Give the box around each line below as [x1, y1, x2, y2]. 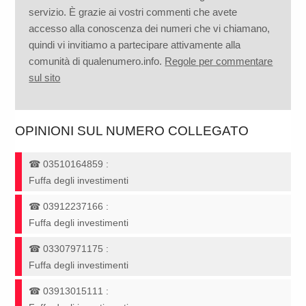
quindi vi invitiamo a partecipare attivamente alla [29, 39, 241, 51]
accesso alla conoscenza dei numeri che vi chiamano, [29, 23, 270, 35]
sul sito [29, 72, 61, 84]
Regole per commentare [165, 55, 273, 68]
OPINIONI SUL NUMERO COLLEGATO [15, 124, 249, 139]
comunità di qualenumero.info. [29, 55, 165, 68]
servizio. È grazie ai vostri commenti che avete [29, 6, 238, 18]
